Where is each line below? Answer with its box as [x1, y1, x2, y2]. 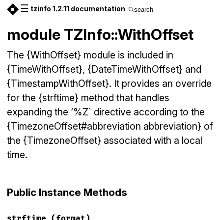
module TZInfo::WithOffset [7, 25, 193, 43]
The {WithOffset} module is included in [7, 49, 173, 61]
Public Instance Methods [7, 186, 127, 199]
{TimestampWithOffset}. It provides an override [7, 78, 212, 89]
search [134, 5, 153, 13]
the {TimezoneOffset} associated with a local [7, 135, 202, 146]
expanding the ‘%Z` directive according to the [7, 106, 205, 118]
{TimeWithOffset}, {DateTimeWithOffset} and [7, 63, 201, 75]
